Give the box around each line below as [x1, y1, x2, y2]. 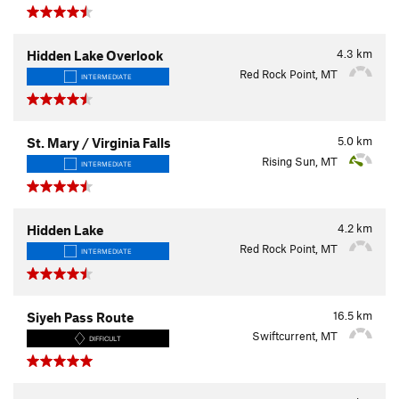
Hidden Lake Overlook [27, 46, 163, 63]
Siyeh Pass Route [27, 308, 134, 325]
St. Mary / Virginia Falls [27, 134, 171, 151]
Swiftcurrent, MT [252, 328, 340, 343]
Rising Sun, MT [262, 153, 340, 168]
